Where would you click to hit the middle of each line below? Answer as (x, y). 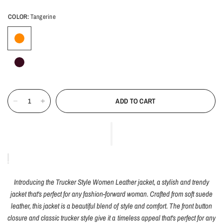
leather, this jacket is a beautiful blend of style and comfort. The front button (111, 206)
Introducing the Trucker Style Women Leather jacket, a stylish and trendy (111, 182)
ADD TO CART (136, 101)
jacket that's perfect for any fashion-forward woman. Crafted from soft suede (111, 194)
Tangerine (43, 16)
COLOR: (19, 16)
